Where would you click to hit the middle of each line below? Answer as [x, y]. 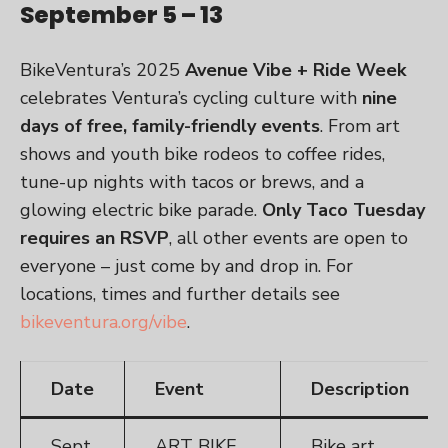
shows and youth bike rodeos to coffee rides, [202, 154]
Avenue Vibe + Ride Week [295, 70]
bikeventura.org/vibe [103, 322]
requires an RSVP [94, 238]
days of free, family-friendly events [170, 126]
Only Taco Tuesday [343, 210]
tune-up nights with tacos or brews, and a [192, 182]
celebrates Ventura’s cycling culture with [191, 98]
